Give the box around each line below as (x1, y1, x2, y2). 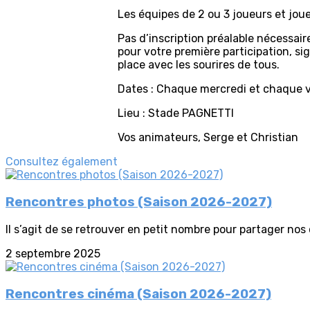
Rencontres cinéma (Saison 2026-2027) (6, 286, 271, 302)
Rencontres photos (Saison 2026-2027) (6, 194, 272, 210)
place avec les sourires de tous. (118, 58, 280, 72)
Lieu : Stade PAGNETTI (118, 107, 234, 120)
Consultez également (6, 155, 118, 169)
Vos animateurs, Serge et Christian (118, 131, 298, 145)
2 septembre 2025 (6, 246, 100, 260)
